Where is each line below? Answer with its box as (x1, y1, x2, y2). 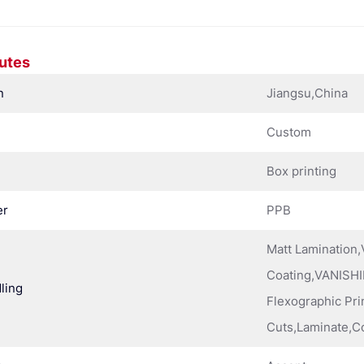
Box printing (266, 162, 337, 179)
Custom (266, 123, 312, 140)
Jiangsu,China (266, 84, 349, 101)
